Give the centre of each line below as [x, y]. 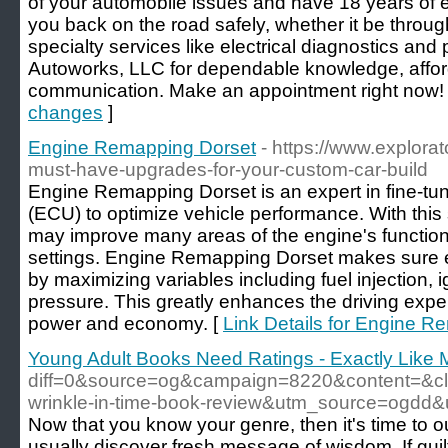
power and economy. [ [125, 323]
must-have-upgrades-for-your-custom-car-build [228, 169]
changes [65, 112]
